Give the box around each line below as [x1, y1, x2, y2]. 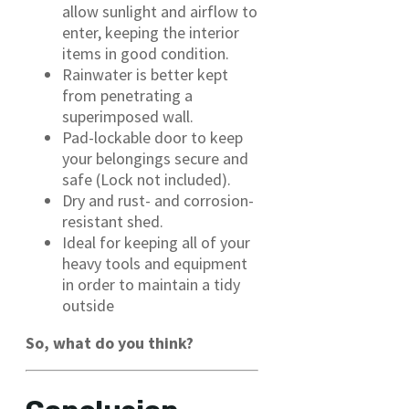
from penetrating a [62, 85, 193, 107]
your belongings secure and [62, 148, 248, 170]
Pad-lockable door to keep [62, 127, 243, 149]
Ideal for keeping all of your [62, 232, 250, 254]
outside [62, 295, 114, 317]
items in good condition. [62, 43, 229, 65]
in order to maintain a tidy [62, 274, 240, 296]
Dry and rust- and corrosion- [62, 190, 254, 212]
